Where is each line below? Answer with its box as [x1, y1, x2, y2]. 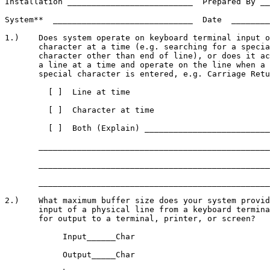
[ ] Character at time [5, 105, 154, 115]
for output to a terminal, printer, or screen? [5, 214, 256, 223]
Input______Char [5, 232, 135, 241]
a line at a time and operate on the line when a [5, 60, 265, 69]
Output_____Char [5, 250, 135, 259]
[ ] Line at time [5, 87, 130, 96]
